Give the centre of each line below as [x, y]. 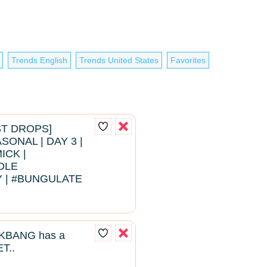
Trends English [39, 60]
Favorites [188, 60]
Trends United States [119, 60]
